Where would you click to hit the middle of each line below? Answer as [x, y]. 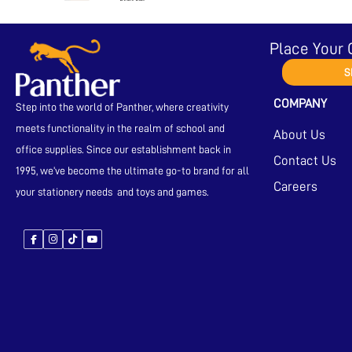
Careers [295, 186]
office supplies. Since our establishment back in [123, 150]
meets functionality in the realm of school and [120, 128]
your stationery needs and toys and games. [114, 192]
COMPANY [300, 103]
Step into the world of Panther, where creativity [122, 107]
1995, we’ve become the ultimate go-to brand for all [132, 171]
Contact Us [304, 160]
